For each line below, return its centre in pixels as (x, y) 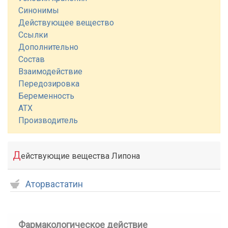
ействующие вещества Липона (80, 156)
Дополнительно (48, 47)
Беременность (46, 96)
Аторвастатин (54, 184)
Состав (32, 59)
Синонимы (39, 10)
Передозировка (49, 84)
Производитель (48, 120)
